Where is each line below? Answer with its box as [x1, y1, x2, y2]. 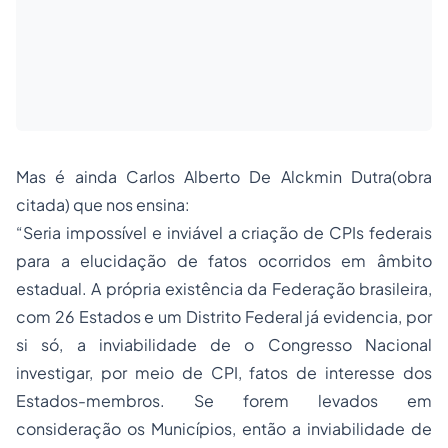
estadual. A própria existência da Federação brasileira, [16, 278, 432, 299]
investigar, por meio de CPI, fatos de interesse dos [16, 362, 432, 383]
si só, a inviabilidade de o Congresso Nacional [16, 334, 432, 355]
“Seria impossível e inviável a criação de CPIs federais [16, 222, 432, 243]
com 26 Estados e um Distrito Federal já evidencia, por [16, 306, 432, 327]
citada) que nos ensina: [16, 194, 190, 215]
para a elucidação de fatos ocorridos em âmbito [16, 250, 432, 271]
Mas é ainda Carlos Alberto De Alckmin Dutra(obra [16, 166, 432, 187]
